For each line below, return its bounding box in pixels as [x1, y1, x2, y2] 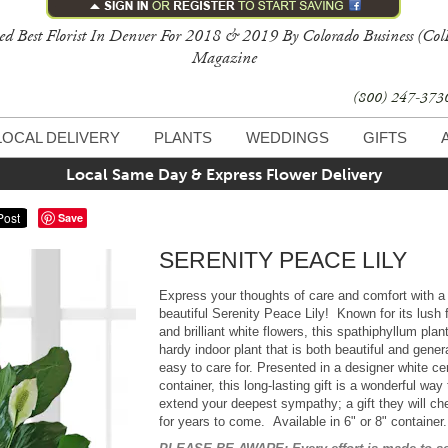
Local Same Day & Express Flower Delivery [66, 165, 382, 184]
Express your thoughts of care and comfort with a [159, 287, 445, 303]
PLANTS [154, 129, 212, 146]
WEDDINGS [246, 129, 329, 146]
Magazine [192, 47, 257, 69]
